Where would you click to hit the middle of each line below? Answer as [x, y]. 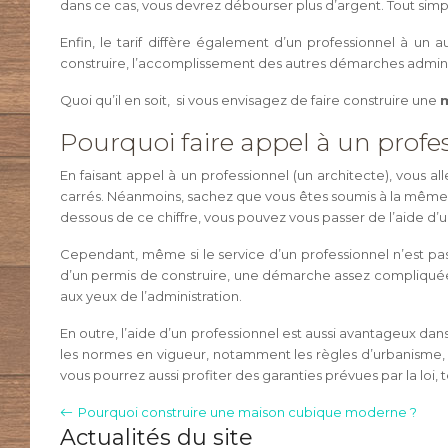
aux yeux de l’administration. [151, 296]
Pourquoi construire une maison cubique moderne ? [247, 412]
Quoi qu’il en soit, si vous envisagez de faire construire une [250, 100]
